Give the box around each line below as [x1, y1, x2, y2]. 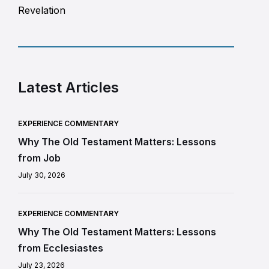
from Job [18, 152, 61, 165]
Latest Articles [18, 79, 119, 97]
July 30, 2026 [18, 171, 65, 180]
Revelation [18, 4, 65, 17]
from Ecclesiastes [18, 242, 103, 255]
